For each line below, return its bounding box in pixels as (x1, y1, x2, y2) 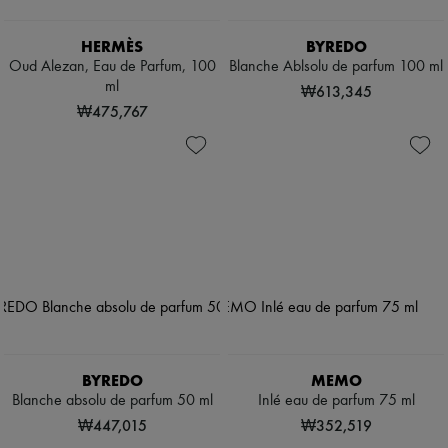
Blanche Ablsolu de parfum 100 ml (229, 59, 443, 76)
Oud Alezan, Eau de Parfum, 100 (8, 59, 216, 76)
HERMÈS (81, 37, 143, 57)
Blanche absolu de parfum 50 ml (11, 393, 213, 410)
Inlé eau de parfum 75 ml (257, 393, 415, 410)
